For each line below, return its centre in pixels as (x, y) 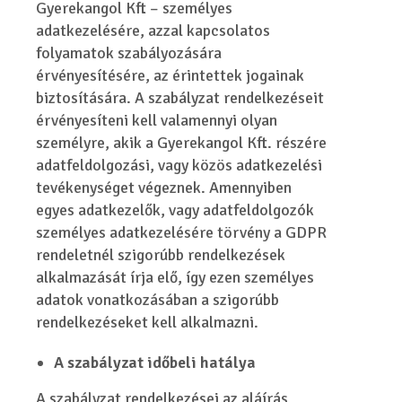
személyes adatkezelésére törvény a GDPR (182, 232)
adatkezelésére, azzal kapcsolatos (153, 31)
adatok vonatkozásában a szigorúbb (158, 300)
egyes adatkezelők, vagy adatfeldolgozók (175, 210)
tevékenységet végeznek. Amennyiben (164, 188)
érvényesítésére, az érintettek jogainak (170, 75)
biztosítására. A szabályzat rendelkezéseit (180, 98)
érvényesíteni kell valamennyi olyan (157, 120)
